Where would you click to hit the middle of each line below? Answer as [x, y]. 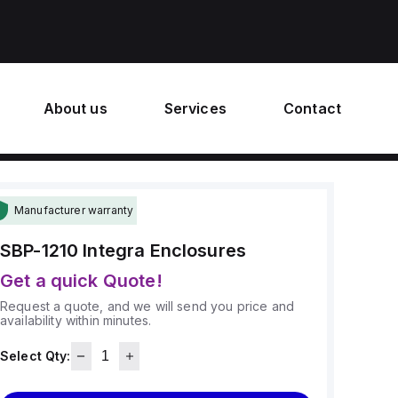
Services [195, 108]
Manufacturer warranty [74, 210]
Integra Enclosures [165, 251]
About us [75, 108]
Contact [312, 108]
